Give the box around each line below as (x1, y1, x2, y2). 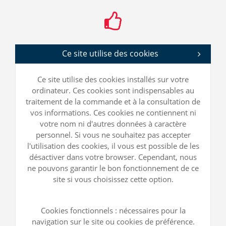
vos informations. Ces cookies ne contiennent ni (30, 107, 196, 118)
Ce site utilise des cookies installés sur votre (37, 74, 189, 85)
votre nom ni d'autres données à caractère (40, 119, 186, 129)
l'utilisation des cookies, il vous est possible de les (27, 141, 199, 151)
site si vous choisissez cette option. (52, 174, 174, 185)
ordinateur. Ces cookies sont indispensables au (32, 85, 194, 96)
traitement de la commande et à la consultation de (26, 96, 200, 107)
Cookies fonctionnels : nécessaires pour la (40, 205, 186, 216)
